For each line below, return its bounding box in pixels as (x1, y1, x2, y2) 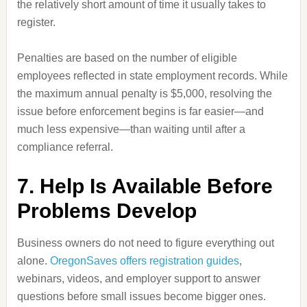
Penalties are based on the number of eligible (16, 52, 237, 64)
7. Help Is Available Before (16, 175, 273, 197)
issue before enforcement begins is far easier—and (16, 106, 264, 117)
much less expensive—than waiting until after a (16, 123, 245, 135)
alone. (16, 255, 50, 267)
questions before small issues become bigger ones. (16, 291, 266, 302)
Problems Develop (16, 199, 197, 222)
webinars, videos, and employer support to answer (16, 273, 260, 284)
